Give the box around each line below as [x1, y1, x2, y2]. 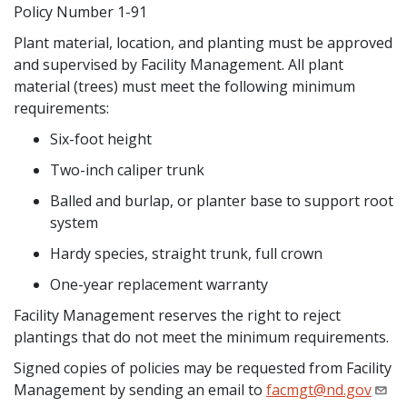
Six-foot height [50, 129, 152, 149]
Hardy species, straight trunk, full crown [50, 243, 323, 263]
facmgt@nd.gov [266, 380, 372, 400]
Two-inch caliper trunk [50, 160, 204, 180]
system [50, 213, 98, 233]
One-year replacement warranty [50, 274, 268, 294]
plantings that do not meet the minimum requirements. [14, 327, 389, 347]
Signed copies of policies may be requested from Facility [14, 358, 392, 378]
